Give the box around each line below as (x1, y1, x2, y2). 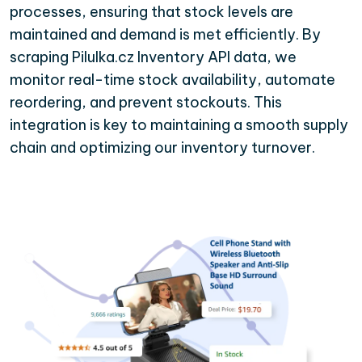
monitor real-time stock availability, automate (10, 70, 335, 90)
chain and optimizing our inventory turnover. (10, 138, 315, 158)
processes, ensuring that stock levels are (10, 2, 293, 22)
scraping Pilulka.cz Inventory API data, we (10, 48, 297, 67)
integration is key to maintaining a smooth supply (10, 116, 348, 135)
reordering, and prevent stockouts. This (10, 93, 282, 112)
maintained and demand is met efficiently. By (10, 25, 321, 44)
